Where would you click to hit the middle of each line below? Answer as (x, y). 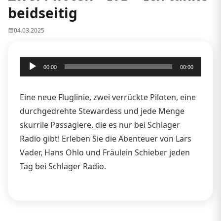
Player (31, 77)
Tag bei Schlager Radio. (63, 166)
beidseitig (43, 13)
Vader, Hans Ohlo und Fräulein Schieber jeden (105, 152)
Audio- (31, 63)
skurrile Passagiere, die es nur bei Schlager (100, 125)
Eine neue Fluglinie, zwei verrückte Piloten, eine (108, 97)
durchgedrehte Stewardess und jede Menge (102, 111)
